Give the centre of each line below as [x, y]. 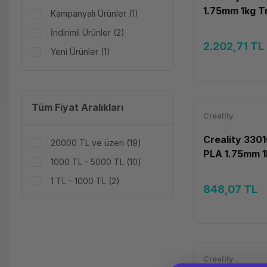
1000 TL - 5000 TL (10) [96, 162]
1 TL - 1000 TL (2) [85, 181]
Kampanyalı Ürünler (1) [94, 13]
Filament [223, 168]
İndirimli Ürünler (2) [88, 32]
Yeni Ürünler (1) [80, 52]
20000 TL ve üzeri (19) [96, 143]
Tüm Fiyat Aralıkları [77, 107]
